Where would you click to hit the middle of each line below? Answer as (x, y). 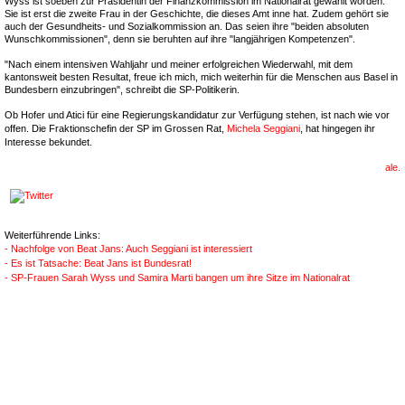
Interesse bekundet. (50, 142)
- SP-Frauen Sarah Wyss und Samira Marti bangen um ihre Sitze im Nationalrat (177, 278)
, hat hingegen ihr (338, 128)
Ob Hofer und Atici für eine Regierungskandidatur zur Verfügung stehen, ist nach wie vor (197, 115)
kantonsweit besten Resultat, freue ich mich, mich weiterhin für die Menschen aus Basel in (201, 77)
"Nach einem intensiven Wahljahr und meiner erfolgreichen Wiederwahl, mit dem (179, 64)
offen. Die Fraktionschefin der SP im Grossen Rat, (116, 128)
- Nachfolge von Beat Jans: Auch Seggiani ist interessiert (128, 249)
